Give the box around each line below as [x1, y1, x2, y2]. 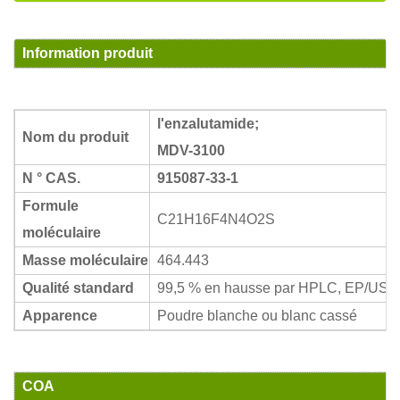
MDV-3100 [157, 143, 225, 159]
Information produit [22, 46, 153, 62]
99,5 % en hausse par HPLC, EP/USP [157, 280, 398, 296]
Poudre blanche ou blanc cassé [157, 308, 357, 324]
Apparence [22, 308, 97, 324]
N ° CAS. [22, 171, 80, 187]
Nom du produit [22, 129, 129, 146]
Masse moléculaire [22, 253, 148, 269]
